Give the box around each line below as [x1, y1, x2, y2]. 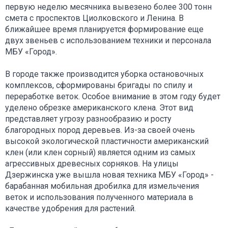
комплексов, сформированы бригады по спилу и [5, 80, 192, 90]
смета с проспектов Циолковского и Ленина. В [5, 13, 184, 23]
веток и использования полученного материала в [5, 192, 193, 202]
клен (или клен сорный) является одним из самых [5, 147, 195, 157]
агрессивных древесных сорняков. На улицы [5, 158, 179, 168]
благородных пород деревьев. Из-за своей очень [5, 125, 195, 135]
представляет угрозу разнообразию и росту [5, 113, 172, 124]
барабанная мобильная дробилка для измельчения [5, 181, 199, 191]
